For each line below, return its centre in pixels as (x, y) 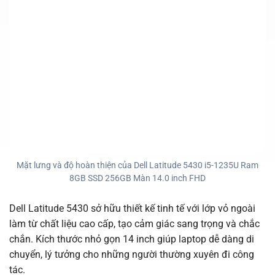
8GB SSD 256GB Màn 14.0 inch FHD (137, 178)
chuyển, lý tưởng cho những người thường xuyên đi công (132, 255)
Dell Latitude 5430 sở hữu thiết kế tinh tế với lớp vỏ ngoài (132, 209)
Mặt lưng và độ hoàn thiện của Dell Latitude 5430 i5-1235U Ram (137, 165)
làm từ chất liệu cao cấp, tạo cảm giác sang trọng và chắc (134, 224)
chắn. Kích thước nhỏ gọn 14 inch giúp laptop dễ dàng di (132, 239)
